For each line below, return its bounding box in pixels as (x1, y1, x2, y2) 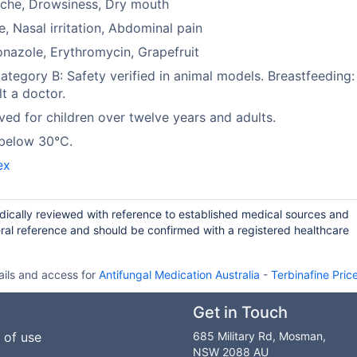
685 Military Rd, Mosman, (193, 329, 326, 343)
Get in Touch (193, 303, 288, 322)
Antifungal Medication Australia (98, 268, 260, 281)
